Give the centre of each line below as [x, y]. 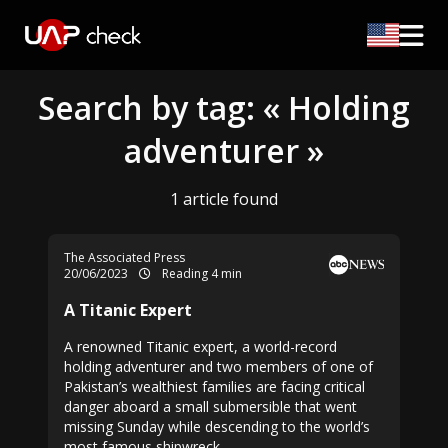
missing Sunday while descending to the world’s [217, 426]
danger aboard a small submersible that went [210, 406]
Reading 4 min [200, 273]
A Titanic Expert [128, 310]
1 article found [224, 199]
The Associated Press [124, 257]
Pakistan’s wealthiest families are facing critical [214, 386]
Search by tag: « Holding [224, 107]
